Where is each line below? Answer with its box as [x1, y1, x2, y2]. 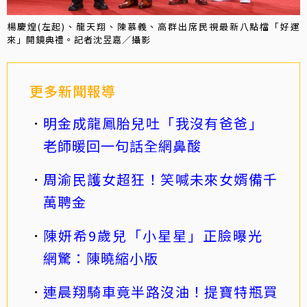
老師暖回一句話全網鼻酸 [43, 135, 201, 156]
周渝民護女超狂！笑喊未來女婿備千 [43, 169, 278, 189]
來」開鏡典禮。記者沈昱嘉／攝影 [7, 32, 151, 46]
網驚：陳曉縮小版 [43, 247, 158, 268]
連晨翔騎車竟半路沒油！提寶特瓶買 [43, 281, 278, 302]
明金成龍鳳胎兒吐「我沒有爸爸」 [43, 112, 278, 133]
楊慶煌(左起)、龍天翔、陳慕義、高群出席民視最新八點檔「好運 [7, 19, 300, 33]
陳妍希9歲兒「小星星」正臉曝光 [43, 225, 278, 245]
